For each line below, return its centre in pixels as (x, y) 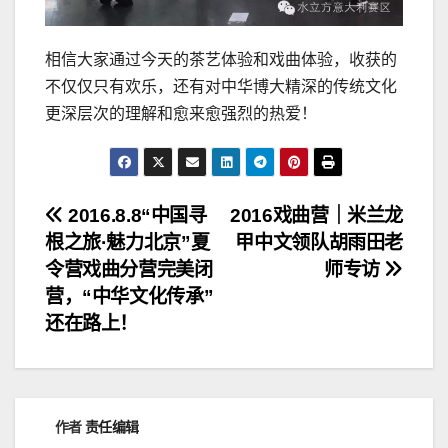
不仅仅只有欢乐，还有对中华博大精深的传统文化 (221, 87)
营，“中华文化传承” (129, 297)
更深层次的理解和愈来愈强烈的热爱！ (181, 114)
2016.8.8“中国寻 (135, 216)
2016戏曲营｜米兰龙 (316, 216)
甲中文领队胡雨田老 (319, 243)
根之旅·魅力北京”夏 (127, 243)
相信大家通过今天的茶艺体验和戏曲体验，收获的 (221, 60)
